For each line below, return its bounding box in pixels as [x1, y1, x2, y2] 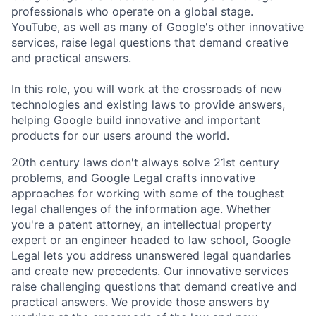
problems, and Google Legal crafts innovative [11, 170, 255, 185]
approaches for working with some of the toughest [11, 186, 284, 200]
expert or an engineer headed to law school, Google [11, 232, 291, 247]
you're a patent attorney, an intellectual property [11, 217, 272, 231]
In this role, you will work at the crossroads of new [11, 81, 282, 96]
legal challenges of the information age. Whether [11, 201, 271, 216]
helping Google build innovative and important [11, 112, 260, 127]
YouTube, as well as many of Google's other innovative [11, 19, 304, 34]
